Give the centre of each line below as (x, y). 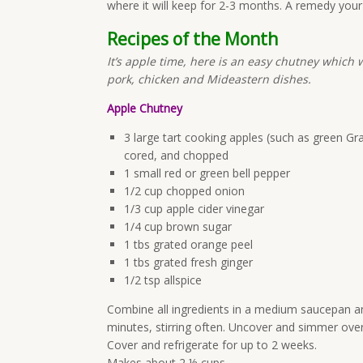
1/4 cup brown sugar (178, 226)
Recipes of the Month (192, 39)
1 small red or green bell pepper (207, 173)
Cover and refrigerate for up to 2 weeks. (212, 345)
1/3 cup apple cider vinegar (194, 209)
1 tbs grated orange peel (188, 244)
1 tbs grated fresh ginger (188, 262)
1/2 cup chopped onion (184, 191)
